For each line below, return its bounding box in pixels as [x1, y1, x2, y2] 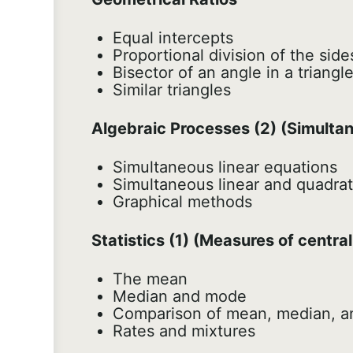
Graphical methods [113, 192, 252, 212]
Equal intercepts [113, 28, 233, 48]
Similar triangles [113, 80, 231, 100]
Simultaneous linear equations [113, 158, 337, 177]
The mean [113, 269, 188, 289]
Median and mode [113, 287, 247, 307]
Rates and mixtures [113, 321, 255, 341]
